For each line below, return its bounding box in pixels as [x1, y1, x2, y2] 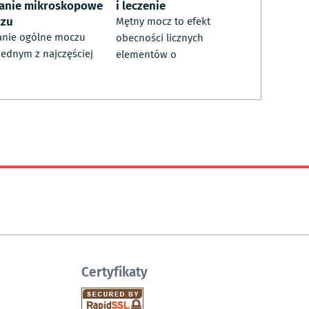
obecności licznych [116, 30, 203, 46]
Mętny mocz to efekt [116, 14, 210, 30]
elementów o [116, 47, 177, 63]
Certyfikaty [81, 261, 148, 282]
